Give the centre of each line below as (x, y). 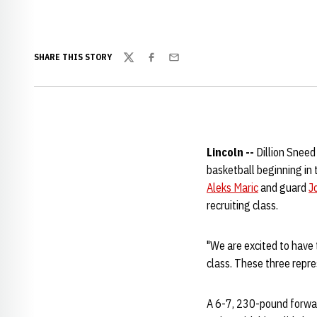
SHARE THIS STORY (73, 57)
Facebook (167, 65)
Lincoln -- (231, 152)
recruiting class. (242, 205)
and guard (283, 188)
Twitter (139, 65)
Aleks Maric (232, 188)
